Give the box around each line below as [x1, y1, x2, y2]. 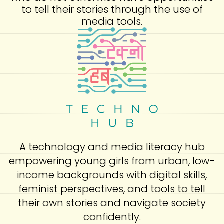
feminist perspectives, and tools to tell [18, 182, 205, 196]
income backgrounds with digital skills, [17, 168, 207, 182]
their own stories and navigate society [18, 196, 206, 210]
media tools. [81, 14, 142, 29]
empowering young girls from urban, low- [9, 154, 215, 168]
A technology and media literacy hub [19, 140, 205, 154]
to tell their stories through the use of [21, 2, 203, 17]
